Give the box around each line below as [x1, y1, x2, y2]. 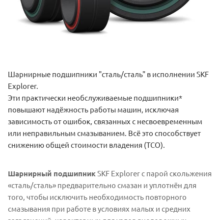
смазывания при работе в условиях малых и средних [8, 204, 191, 214]
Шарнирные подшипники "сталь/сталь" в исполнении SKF [8, 69, 209, 79]
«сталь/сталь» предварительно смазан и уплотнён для [8, 180, 196, 190]
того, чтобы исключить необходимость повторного [8, 192, 187, 202]
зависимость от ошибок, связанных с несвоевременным [8, 116, 202, 126]
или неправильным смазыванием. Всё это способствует [8, 128, 201, 138]
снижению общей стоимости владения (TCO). [8, 140, 165, 150]
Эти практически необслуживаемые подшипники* [8, 93, 182, 103]
